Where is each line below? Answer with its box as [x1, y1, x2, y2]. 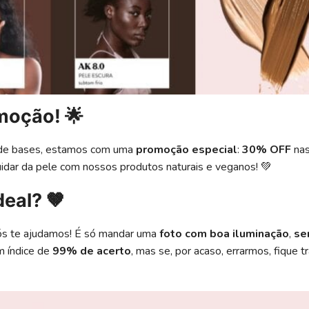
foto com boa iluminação [159, 226, 289, 241]
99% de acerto [52, 243, 131, 259]
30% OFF [242, 141, 291, 157]
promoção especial [136, 141, 237, 157]
